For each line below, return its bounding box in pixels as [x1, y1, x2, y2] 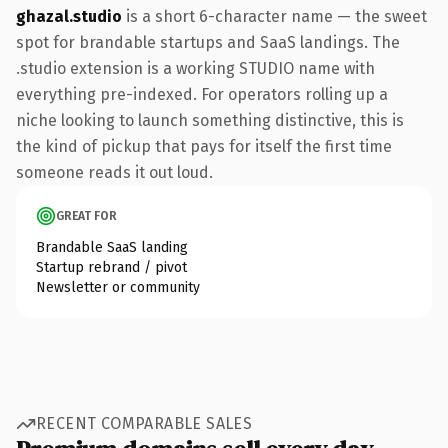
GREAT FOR [56, 208, 117, 223]
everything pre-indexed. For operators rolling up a [16, 84, 388, 104]
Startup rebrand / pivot [36, 258, 187, 276]
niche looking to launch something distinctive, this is [16, 110, 404, 130]
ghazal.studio [16, 6, 122, 26]
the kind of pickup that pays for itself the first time [16, 136, 392, 156]
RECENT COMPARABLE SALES [36, 414, 253, 433]
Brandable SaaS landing [36, 238, 188, 256]
